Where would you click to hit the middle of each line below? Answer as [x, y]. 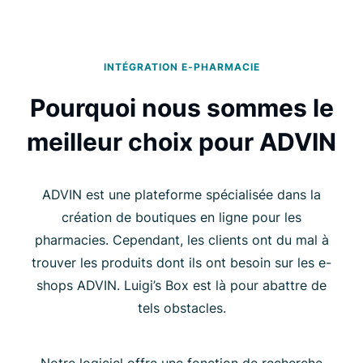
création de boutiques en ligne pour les [181, 217]
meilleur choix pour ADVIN [181, 141]
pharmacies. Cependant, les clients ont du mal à [181, 239]
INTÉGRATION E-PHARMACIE [181, 66]
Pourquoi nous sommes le [181, 107]
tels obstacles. [181, 307]
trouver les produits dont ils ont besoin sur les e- [181, 262]
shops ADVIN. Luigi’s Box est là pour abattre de [181, 285]
